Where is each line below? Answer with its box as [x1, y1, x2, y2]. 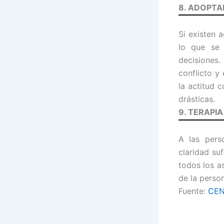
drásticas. [178, 94, 215, 104]
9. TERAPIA [178, 107, 223, 117]
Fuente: [178, 185, 208, 196]
